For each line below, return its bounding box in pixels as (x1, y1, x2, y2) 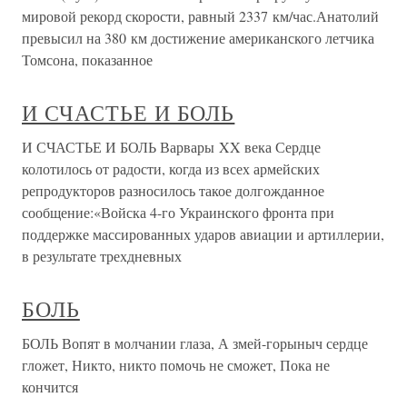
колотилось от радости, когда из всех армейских (22, 159, 320, 178)
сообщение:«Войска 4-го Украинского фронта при (22, 203, 334, 222)
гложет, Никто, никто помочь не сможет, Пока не (22, 355, 330, 374)
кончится (22, 377, 78, 396)
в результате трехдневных (22, 246, 182, 265)
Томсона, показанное (22, 50, 153, 69)
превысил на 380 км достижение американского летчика (22, 28, 374, 47)
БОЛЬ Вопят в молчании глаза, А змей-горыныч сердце (22, 333, 368, 352)
